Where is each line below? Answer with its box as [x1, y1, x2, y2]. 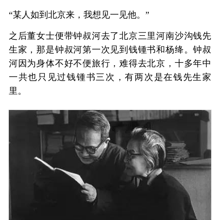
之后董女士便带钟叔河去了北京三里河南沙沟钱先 [8, 30, 212, 41]
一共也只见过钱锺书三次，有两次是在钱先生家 [8, 72, 212, 82]
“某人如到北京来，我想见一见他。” [8, 9, 149, 20]
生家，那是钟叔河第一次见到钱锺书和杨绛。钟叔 [8, 44, 212, 55]
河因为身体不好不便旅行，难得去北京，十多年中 [8, 58, 212, 68]
